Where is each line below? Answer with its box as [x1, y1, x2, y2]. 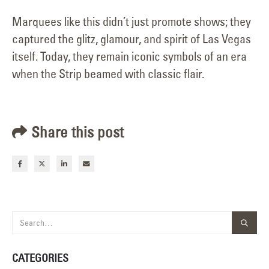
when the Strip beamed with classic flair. [12, 66, 204, 81]
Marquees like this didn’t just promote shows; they [12, 14, 251, 29]
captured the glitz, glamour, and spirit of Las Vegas [12, 31, 251, 46]
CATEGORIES [12, 251, 68, 265]
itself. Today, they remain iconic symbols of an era [12, 49, 247, 64]
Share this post [31, 122, 124, 142]
